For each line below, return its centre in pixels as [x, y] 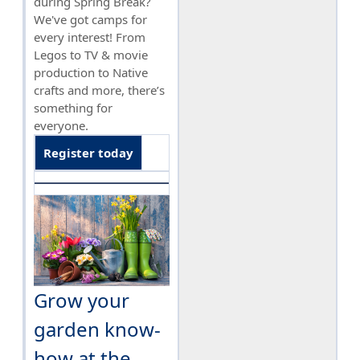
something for [73, 108]
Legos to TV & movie [91, 55]
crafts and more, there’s [99, 90]
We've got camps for [90, 20]
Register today [88, 153]
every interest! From [90, 37]
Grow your [82, 301]
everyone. [61, 126]
